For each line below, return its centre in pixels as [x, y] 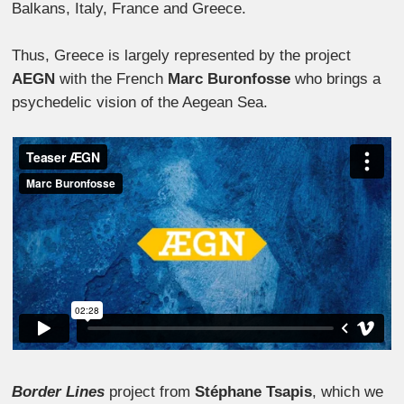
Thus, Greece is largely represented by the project [182, 55]
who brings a [336, 78]
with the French [112, 78]
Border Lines [59, 391]
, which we [348, 391]
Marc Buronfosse [230, 78]
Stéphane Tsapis [254, 391]
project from [150, 391]
